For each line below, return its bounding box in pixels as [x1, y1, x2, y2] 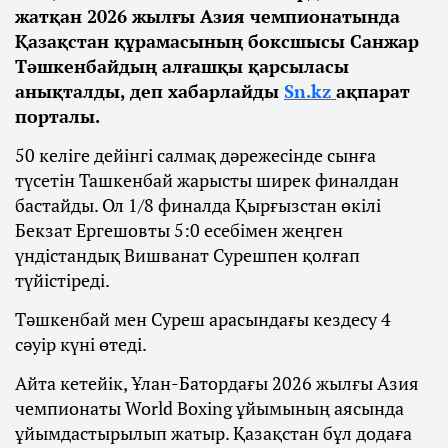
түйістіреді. [15, 268, 110, 292]
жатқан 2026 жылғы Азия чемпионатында [15, 4, 400, 28]
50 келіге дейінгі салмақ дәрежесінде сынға [15, 143, 376, 167]
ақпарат [336, 79, 410, 103]
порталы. [15, 104, 100, 128]
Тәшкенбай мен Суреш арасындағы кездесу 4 [15, 307, 391, 331]
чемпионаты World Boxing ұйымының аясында [15, 396, 404, 420]
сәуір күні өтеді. [15, 332, 147, 356]
